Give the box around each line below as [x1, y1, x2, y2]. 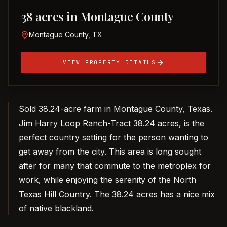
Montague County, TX [29, 30, 102, 39]
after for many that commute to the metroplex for [19, 161, 211, 171]
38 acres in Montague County [21, 8, 174, 24]
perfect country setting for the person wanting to [19, 132, 208, 142]
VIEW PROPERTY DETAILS [63, 59, 156, 66]
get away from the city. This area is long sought [19, 146, 201, 157]
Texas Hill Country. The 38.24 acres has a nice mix [19, 189, 215, 199]
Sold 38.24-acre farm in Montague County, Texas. [19, 104, 212, 114]
